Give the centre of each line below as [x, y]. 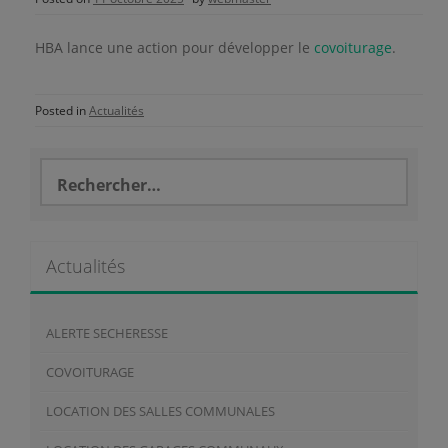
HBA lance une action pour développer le [174, 47]
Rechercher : [81, 166]
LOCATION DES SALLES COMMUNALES [160, 410]
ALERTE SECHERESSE [107, 332]
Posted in [62, 110]
